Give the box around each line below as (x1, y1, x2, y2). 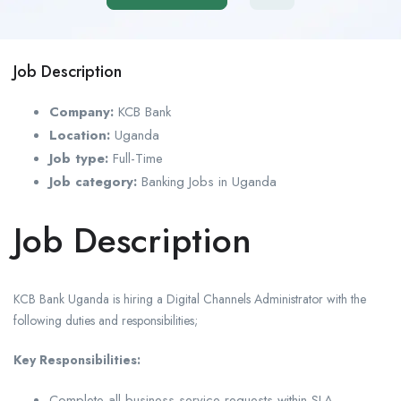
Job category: (49, 172, 137, 192)
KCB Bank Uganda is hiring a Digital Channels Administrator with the (13, 290, 366, 309)
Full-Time (113, 149, 163, 169)
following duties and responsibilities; (13, 311, 198, 330)
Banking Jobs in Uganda (137, 172, 277, 192)
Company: (49, 102, 114, 123)
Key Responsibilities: (13, 351, 141, 370)
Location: (49, 125, 110, 146)
